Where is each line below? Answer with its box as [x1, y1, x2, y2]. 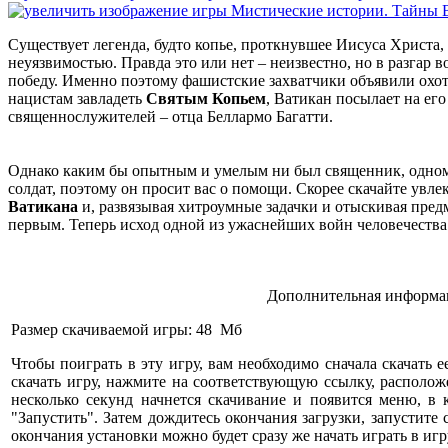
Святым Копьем [146, 90, 266, 108]
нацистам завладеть [8, 90, 146, 108]
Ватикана [8, 198, 78, 216]
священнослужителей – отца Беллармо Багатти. [8, 108, 333, 126]
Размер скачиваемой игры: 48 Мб [11, 321, 242, 339]
